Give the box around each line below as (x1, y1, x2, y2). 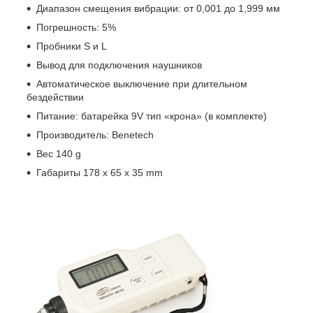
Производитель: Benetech (36, 129, 156, 140)
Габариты (36, 166, 80, 178)
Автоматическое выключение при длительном (36, 78, 247, 89)
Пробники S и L (36, 40, 107, 52)
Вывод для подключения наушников (36, 59, 202, 71)
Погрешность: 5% (36, 21, 116, 33)
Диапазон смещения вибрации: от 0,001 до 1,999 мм (36, 2, 280, 14)
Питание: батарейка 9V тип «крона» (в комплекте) (36, 110, 267, 122)
